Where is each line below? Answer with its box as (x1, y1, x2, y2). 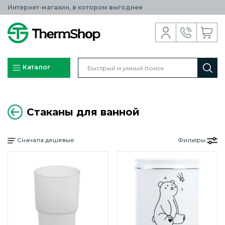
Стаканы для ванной (27, 106, 140, 118)
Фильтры (178, 136, 207, 144)
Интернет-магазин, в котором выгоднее (8, 4, 143, 11)
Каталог (21, 63, 50, 71)
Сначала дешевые (16, 136, 74, 144)
